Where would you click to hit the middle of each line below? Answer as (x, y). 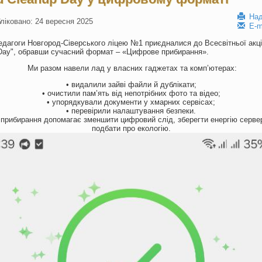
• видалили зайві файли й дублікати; (131, 85)
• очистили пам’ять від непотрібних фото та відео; (131, 93)
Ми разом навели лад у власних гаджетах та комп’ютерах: (131, 68)
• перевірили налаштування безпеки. (131, 111)
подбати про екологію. (131, 128)
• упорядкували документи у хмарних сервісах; (131, 102)
